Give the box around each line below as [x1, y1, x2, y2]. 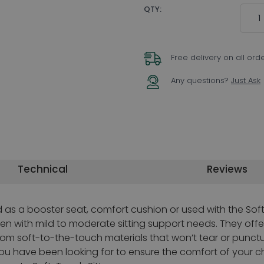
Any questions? [171, 74, 231, 86]
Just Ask [231, 74, 260, 86]
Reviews [207, 161, 248, 176]
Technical [17, 161, 68, 176]
